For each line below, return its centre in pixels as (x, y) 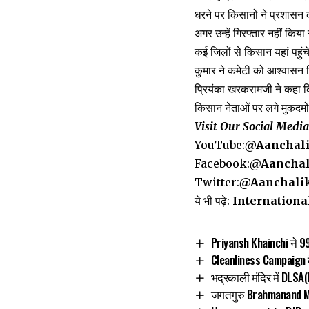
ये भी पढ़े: (213, 200)
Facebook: (222, 163)
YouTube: (220, 144)
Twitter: (217, 182)
